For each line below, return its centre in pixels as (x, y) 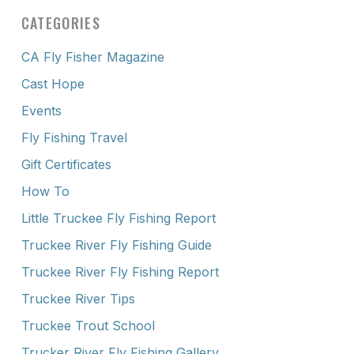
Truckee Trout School (88, 325)
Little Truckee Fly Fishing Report (118, 218)
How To (45, 191)
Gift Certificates (66, 164)
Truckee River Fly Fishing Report (120, 271)
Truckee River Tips (78, 298)
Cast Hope (53, 83)
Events (41, 110)
